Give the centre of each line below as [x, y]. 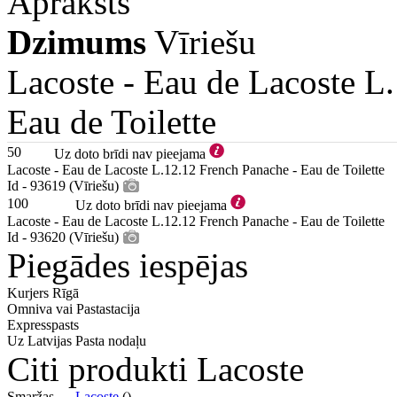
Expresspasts [43, 325]
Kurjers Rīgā [43, 293]
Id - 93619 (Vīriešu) [63, 186]
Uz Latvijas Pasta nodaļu [77, 341]
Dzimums [77, 42]
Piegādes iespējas [128, 265]
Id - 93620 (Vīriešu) [63, 237]
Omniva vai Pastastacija [74, 309]
